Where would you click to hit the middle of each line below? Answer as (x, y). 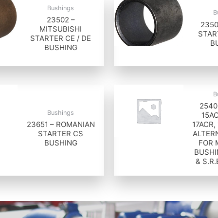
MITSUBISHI (61, 29)
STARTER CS (61, 134)
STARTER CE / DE (61, 38)
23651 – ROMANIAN (61, 125)
